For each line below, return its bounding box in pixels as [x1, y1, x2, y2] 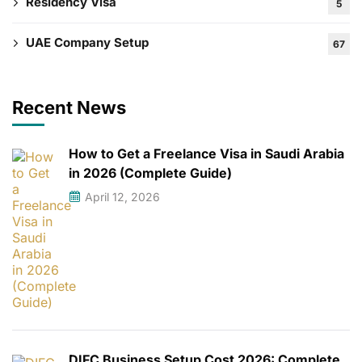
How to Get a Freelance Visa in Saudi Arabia [69, 145, 344, 162]
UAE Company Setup [26, 35, 149, 51]
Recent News [12, 97, 126, 119]
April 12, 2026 [85, 190, 160, 204]
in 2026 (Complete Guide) [69, 165, 232, 182]
